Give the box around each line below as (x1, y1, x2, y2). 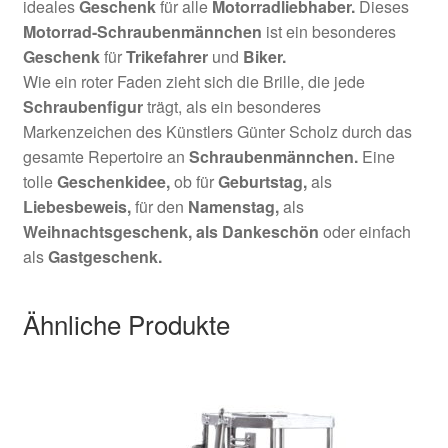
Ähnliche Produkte (22, 304, 230, 342)
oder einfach (318, 220, 411, 244)
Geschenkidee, (56, 170, 170, 194)
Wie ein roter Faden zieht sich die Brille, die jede (22, 70, 365, 94)
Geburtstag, (217, 170, 307, 194)
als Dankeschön (195, 220, 319, 244)
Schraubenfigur (22, 95, 143, 119)
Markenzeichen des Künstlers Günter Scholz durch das (22, 120, 412, 144)
